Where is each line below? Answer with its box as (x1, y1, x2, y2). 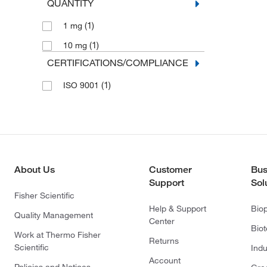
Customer (149, 164, 192, 175)
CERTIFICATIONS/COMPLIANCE (46, 57, 188, 69)
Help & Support (149, 203, 206, 214)
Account (149, 255, 181, 266)
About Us (14, 164, 55, 175)
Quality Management (14, 210, 93, 221)
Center (149, 216, 175, 226)
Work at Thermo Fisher (14, 229, 101, 240)
